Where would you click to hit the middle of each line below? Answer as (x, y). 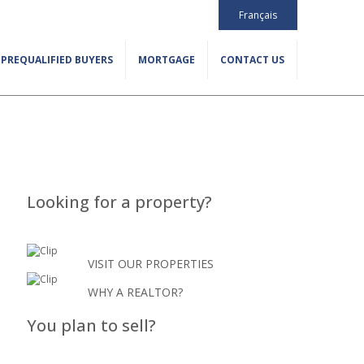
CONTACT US (252, 60)
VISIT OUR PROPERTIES (151, 264)
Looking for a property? (119, 202)
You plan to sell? (91, 325)
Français (258, 15)
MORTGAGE (167, 60)
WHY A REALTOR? (136, 292)
